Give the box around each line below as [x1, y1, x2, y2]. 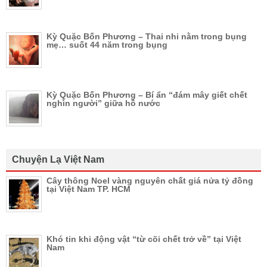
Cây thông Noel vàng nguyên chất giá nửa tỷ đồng [46, 175, 253, 185]
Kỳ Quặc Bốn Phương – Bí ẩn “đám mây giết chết [46, 89, 247, 100]
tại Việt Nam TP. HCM [46, 184, 131, 194]
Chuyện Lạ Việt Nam [12, 154, 104, 164]
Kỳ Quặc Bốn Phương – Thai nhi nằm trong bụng [46, 31, 247, 41]
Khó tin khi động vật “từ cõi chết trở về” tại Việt [46, 234, 241, 244]
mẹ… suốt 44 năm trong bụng [46, 39, 167, 49]
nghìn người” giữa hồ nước [46, 98, 160, 108]
